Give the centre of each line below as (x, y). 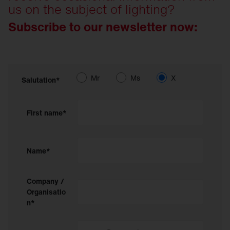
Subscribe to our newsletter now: (103, 27)
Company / (45, 181)
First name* (47, 112)
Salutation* (41, 80)
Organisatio (46, 192)
